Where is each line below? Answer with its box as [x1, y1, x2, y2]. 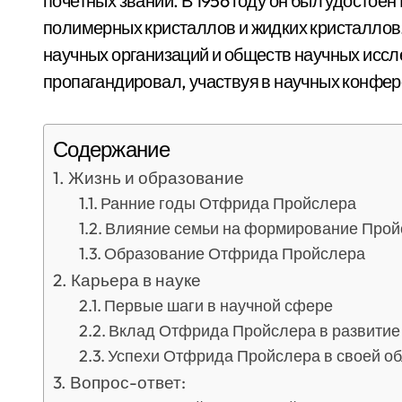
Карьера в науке [70, 269, 201, 291]
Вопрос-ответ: [69, 371, 186, 393]
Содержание [53, 135, 170, 163]
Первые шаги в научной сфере [104, 295, 334, 316]
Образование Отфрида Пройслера [104, 243, 366, 264]
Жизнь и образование [67, 167, 244, 188]
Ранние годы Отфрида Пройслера [100, 193, 357, 214]
